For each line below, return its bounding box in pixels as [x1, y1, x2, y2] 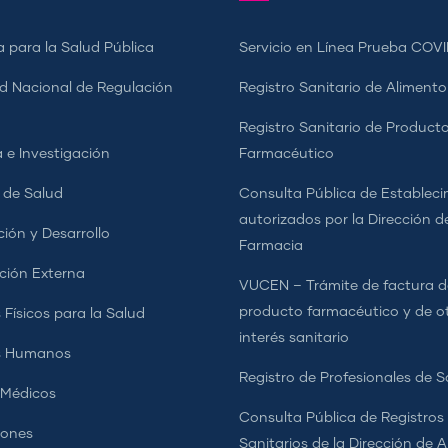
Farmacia [239, 239, 303, 253]
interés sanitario [239, 331, 349, 345]
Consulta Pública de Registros [239, 411, 444, 425]
